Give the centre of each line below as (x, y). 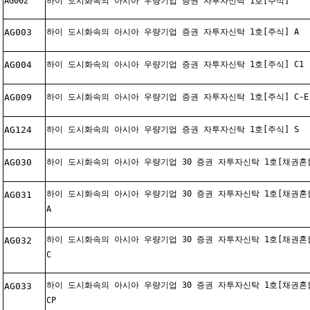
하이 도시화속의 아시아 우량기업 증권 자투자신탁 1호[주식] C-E (177, 97)
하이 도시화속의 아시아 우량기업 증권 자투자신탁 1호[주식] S (173, 129)
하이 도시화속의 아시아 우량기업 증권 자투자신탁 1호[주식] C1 (175, 64)
